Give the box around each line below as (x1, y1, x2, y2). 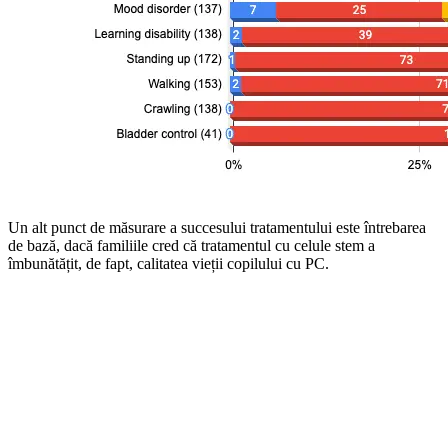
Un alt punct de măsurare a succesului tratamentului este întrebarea (8, 219, 426, 236)
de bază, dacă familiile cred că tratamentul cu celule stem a (8, 237, 375, 254)
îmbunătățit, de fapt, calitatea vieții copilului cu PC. (8, 255, 329, 272)
